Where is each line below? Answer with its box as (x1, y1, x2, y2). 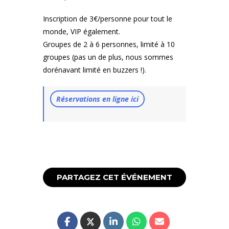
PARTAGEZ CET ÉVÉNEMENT (57, 172, 172, 182)
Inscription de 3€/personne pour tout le (43, 13, 172, 24)
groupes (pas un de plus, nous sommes (43, 52, 173, 62)
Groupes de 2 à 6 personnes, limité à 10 (43, 39, 175, 49)
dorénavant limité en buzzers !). (43, 64, 146, 75)
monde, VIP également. (43, 26, 120, 36)
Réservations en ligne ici (56, 94, 139, 104)
